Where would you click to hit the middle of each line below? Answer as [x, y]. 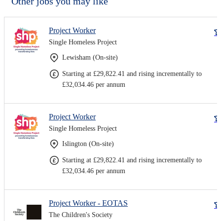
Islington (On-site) [88, 144]
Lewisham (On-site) [90, 57]
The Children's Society [81, 215]
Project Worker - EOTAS [88, 203]
